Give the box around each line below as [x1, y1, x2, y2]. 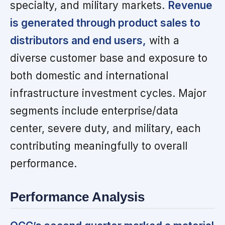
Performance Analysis [10, 190, 145, 204]
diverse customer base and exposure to [10, 52, 207, 65]
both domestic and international [10, 69, 168, 82]
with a [146, 34, 179, 47]
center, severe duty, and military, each [10, 122, 201, 135]
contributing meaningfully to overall [10, 140, 187, 153]
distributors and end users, [10, 34, 146, 47]
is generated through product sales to [10, 17, 200, 30]
